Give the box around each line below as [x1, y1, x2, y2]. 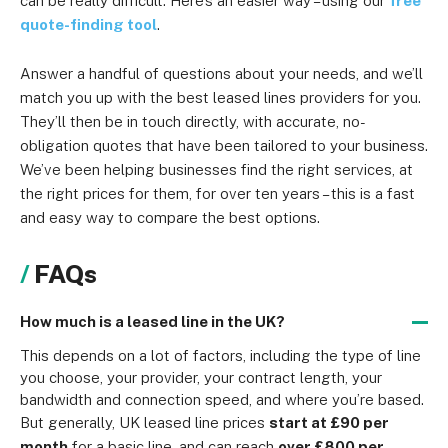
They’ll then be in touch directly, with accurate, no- [20, 113, 366, 130]
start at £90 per [269, 414, 389, 431]
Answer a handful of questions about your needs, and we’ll [20, 65, 423, 82]
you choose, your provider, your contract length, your [20, 369, 382, 386]
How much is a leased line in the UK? [20, 313, 285, 330]
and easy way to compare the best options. [20, 209, 320, 226]
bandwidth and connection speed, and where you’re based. [20, 391, 424, 408]
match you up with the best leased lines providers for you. [20, 89, 421, 106]
